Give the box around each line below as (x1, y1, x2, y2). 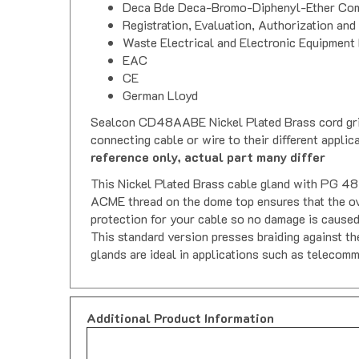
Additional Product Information (87, 309, 274, 327)
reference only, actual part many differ (91, 148, 325, 166)
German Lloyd (123, 87, 198, 104)
